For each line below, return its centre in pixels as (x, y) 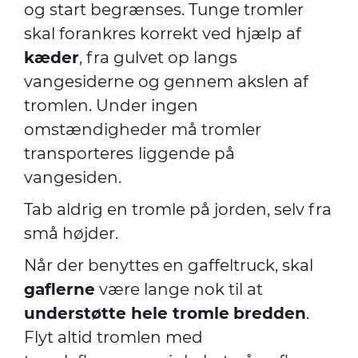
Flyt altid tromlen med (113, 337)
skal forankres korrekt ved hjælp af (163, 34)
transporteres (79, 153)
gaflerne (60, 289)
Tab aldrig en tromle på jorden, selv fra (178, 209)
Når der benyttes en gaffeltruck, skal (169, 265)
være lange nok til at (179, 289)
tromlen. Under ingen (111, 105)
